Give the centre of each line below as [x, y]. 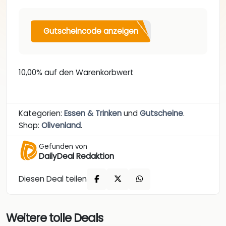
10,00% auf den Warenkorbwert [76, 72]
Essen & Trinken [93, 113]
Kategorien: [41, 113]
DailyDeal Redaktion [76, 156]
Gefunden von [63, 146]
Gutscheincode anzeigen [91, 31]
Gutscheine [161, 113]
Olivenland [61, 125]
